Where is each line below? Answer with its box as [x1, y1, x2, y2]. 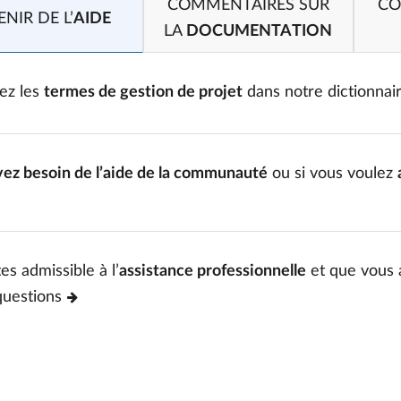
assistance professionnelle [119, 263, 306, 279]
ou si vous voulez [268, 166, 397, 182]
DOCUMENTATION [186, 23, 333, 39]
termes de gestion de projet [44, 84, 243, 100]
